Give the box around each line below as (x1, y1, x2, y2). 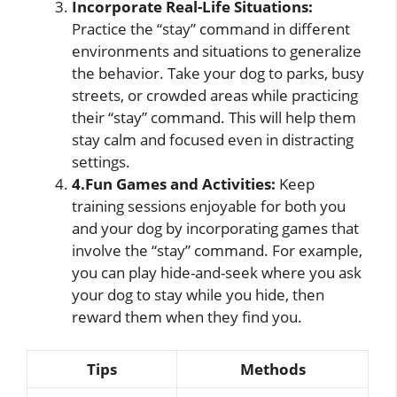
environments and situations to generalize (72, 40, 362, 61)
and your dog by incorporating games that (72, 217, 359, 238)
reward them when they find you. (72, 306, 302, 327)
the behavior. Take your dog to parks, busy (72, 62, 364, 83)
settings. (72, 151, 130, 172)
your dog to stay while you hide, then (72, 284, 324, 305)
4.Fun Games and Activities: (72, 173, 276, 194)
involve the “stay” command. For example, (72, 239, 362, 261)
